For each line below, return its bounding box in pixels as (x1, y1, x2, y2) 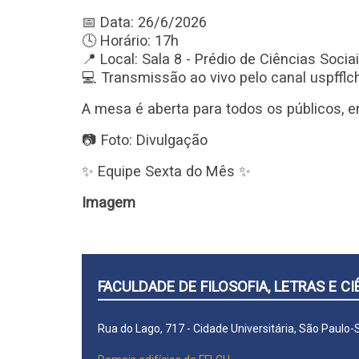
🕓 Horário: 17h (82, 32, 179, 49)
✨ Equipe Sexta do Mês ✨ (82, 163, 251, 179)
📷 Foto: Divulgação (82, 131, 208, 148)
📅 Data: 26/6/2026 (82, 14, 207, 30)
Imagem (82, 194, 135, 211)
